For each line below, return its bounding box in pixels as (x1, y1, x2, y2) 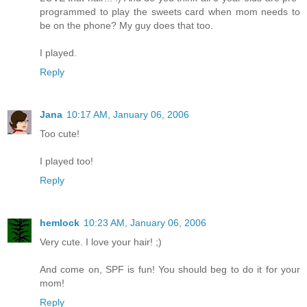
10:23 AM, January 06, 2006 (84, 217, 206, 229)
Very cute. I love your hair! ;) (40, 236, 162, 248)
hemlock (40, 217, 79, 229)
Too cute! (40, 128, 79, 140)
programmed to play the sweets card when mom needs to (40, 6, 300, 18)
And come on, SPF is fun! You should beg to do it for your (40, 264, 300, 275)
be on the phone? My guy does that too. (40, 20, 213, 32)
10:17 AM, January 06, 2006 (66, 109, 189, 121)
